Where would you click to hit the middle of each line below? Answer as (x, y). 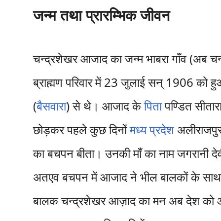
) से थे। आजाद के (105, 106)
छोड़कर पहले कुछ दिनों (82, 129)
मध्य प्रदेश (152, 129)
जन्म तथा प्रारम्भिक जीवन (102, 15)
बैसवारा (52, 106)
